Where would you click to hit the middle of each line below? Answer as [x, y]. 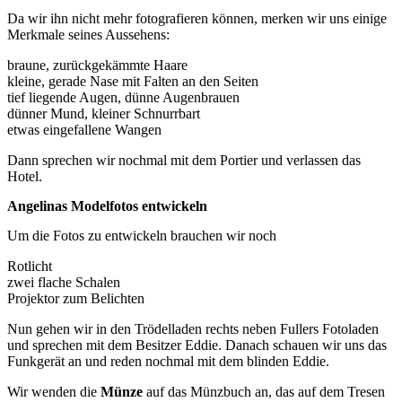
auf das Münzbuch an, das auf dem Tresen [264, 391]
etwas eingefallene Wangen [84, 129]
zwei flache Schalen [64, 282]
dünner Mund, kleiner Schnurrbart [104, 113]
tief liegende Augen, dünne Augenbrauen [123, 97]
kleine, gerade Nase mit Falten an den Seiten [133, 81]
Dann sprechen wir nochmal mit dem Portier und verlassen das [184, 160]
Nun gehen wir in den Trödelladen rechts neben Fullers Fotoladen [193, 328]
